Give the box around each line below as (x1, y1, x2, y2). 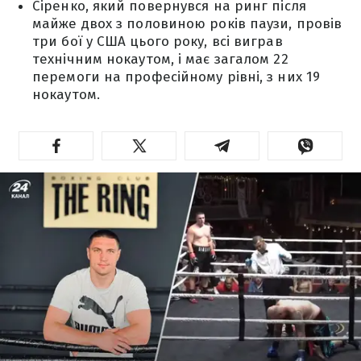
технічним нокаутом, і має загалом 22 (32, 51, 288, 68)
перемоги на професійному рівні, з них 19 (32, 68, 321, 85)
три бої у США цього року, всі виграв (32, 33, 283, 50)
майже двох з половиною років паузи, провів (32, 15, 342, 32)
